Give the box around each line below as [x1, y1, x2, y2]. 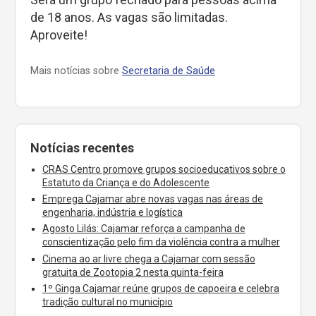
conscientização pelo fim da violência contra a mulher [42, 236, 280, 248]
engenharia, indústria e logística [42, 207, 183, 219]
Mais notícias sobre [30, 64, 122, 77]
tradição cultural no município [42, 296, 173, 308]
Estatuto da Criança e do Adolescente [42, 176, 209, 188]
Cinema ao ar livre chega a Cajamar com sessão [42, 253, 255, 265]
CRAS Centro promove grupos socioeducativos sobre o [42, 163, 286, 175]
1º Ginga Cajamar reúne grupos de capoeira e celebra [42, 282, 279, 294]
